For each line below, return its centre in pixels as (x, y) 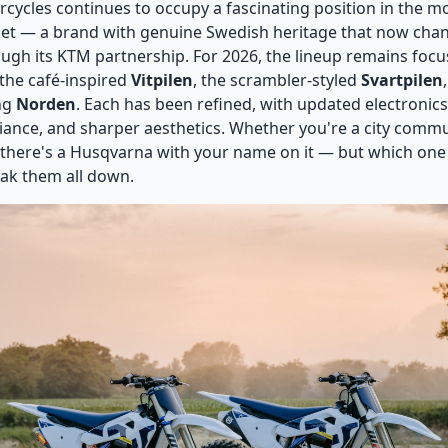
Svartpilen (402, 80)
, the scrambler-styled (277, 80)
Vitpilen (162, 80)
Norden (46, 104)
